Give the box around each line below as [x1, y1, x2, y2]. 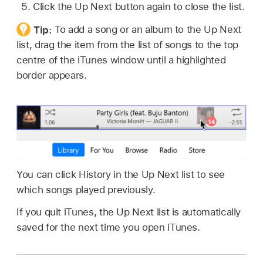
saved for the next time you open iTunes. [16, 221, 200, 234]
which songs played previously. [16, 183, 156, 195]
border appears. [16, 69, 87, 82]
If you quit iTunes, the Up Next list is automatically [16, 206, 241, 218]
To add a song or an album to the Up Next [55, 23, 241, 36]
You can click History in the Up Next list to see [16, 168, 225, 180]
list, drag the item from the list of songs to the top [16, 39, 239, 51]
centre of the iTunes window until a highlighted [16, 54, 226, 66]
